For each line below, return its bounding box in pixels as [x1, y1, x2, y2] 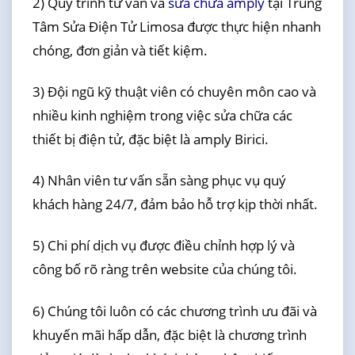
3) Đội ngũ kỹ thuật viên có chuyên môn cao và [32, 82, 316, 101]
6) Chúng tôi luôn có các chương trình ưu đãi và [32, 301, 317, 320]
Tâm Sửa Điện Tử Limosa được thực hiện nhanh [32, 17, 321, 36]
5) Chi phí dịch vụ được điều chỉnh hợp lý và [32, 236, 295, 255]
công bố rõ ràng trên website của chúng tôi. [32, 260, 297, 279]
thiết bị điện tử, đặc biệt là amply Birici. [32, 129, 269, 148]
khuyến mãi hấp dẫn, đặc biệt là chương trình [32, 325, 307, 344]
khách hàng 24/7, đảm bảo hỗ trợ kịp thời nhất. [32, 195, 318, 214]
